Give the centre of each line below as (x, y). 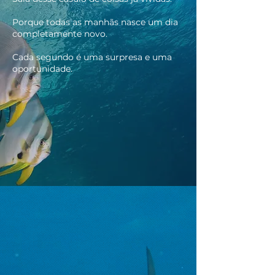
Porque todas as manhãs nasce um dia (95, 22)
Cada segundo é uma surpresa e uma (92, 57)
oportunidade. (42, 69)
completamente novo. (60, 34)
